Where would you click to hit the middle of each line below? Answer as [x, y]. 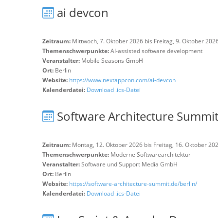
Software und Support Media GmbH [129, 164]
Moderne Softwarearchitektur [151, 154]
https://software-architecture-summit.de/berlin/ [133, 184]
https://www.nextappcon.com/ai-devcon [122, 80]
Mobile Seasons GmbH [112, 61]
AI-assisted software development [156, 51]
